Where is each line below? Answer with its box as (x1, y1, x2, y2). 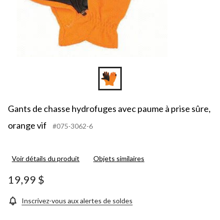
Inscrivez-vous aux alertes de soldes (22, 196, 133, 205)
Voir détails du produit (12, 154, 80, 163)
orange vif (8, 119, 47, 131)
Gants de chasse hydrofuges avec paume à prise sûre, (8, 103, 211, 114)
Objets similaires (93, 154, 144, 163)
